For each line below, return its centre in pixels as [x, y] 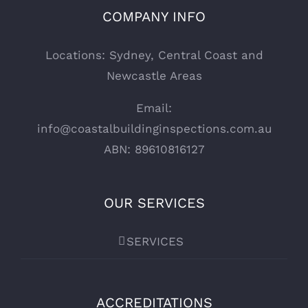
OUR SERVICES [154, 203]
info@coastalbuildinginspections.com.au [154, 129]
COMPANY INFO [154, 17]
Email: [154, 108]
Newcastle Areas [154, 76]
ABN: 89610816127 [154, 150]
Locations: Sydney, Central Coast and [154, 55]
